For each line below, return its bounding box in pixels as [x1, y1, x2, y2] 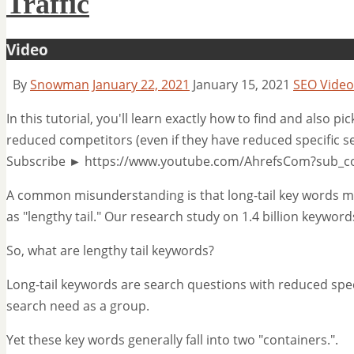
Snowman [30, 76, 89, 94]
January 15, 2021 [193, 76, 290, 94]
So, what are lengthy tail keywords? [6, 242, 214, 260]
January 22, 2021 [92, 76, 190, 94]
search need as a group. [6, 297, 149, 315]
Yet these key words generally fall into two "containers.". [6, 331, 338, 349]
